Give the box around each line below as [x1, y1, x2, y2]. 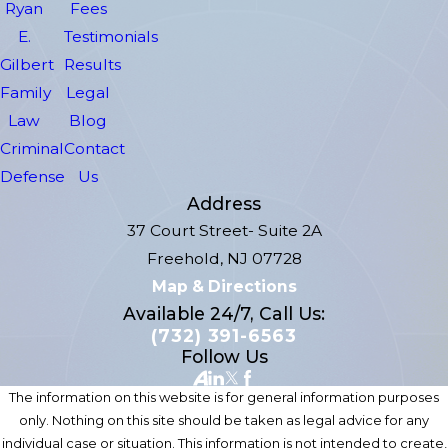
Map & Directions [151, 276, 297, 296]
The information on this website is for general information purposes [9, 388, 439, 405]
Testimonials [64, 26, 159, 46]
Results [64, 54, 122, 74]
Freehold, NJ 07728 [146, 248, 302, 268]
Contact [64, 138, 126, 158]
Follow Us [180, 345, 268, 367]
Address [187, 192, 261, 214]
